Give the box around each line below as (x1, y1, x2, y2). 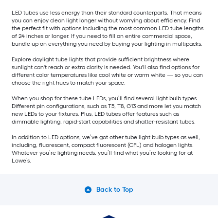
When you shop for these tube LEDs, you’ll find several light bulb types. (12, 94, 198, 102)
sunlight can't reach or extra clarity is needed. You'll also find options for (12, 63, 200, 71)
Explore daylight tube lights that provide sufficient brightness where (12, 55, 189, 63)
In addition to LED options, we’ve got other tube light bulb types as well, (12, 133, 200, 141)
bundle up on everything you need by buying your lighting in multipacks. (12, 40, 202, 47)
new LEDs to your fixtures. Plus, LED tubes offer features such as (12, 110, 179, 117)
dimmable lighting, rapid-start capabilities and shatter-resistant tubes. (12, 118, 196, 125)
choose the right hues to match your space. (12, 79, 126, 86)
